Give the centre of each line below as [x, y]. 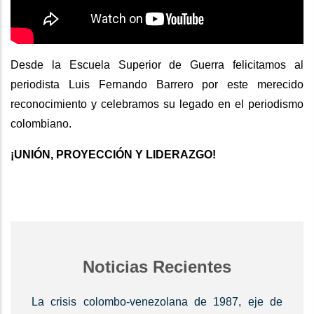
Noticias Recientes [157, 267]
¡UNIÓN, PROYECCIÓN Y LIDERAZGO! [115, 155]
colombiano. [42, 124]
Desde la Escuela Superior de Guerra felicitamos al [157, 65]
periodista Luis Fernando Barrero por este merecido [157, 85]
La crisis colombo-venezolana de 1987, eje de [157, 302]
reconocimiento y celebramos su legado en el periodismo [157, 104]
